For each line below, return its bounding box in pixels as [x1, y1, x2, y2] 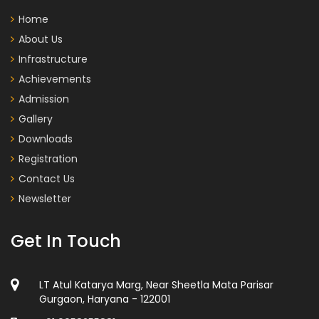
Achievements [19, 72, 91, 87]
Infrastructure [19, 52, 88, 67]
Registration [19, 152, 78, 167]
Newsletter [19, 192, 71, 206]
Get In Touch [11, 229, 121, 253]
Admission [19, 92, 69, 107]
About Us [19, 32, 63, 47]
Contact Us [19, 172, 75, 187]
